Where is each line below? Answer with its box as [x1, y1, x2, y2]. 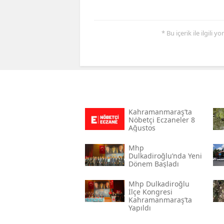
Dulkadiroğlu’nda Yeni [128, 151, 202, 161]
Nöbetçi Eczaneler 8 [128, 115, 195, 125]
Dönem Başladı [128, 159, 179, 169]
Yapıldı [128, 203, 151, 213]
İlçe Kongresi [128, 187, 172, 197]
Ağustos [128, 123, 155, 133]
